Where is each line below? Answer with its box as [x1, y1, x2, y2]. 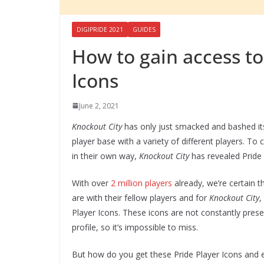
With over [72, 177, 111, 189]
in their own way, [72, 150, 139, 161]
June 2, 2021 [79, 100, 119, 111]
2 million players [111, 177, 172, 189]
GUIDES [133, 25, 156, 34]
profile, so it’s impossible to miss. [72, 221, 198, 233]
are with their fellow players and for [72, 192, 209, 203]
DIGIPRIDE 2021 [77, 25, 123, 34]
